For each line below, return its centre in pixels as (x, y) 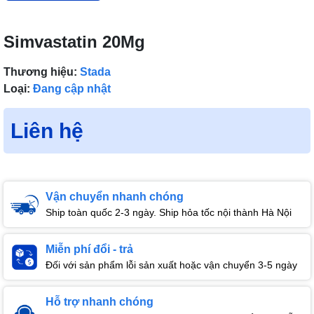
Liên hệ (47, 131)
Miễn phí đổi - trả (89, 250)
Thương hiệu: (40, 72)
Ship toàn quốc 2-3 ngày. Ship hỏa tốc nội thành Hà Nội (169, 213)
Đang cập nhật (72, 89)
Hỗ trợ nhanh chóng (100, 302)
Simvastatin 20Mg (74, 42)
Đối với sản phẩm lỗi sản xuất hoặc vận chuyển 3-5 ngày (171, 265)
